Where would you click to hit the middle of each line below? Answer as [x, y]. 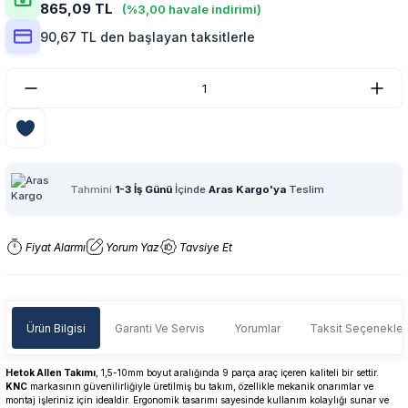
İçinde [190, 189]
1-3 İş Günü [143, 189]
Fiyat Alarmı [56, 247]
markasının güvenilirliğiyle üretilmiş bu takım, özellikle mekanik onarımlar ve [200, 386]
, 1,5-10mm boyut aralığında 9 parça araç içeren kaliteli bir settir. [237, 372]
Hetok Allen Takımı [51, 372]
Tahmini [91, 189]
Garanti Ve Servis [160, 328]
